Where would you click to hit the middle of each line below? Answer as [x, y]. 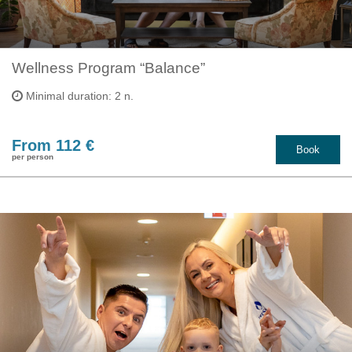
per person [33, 157]
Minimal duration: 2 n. [78, 95]
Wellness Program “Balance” [108, 68]
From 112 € [53, 146]
